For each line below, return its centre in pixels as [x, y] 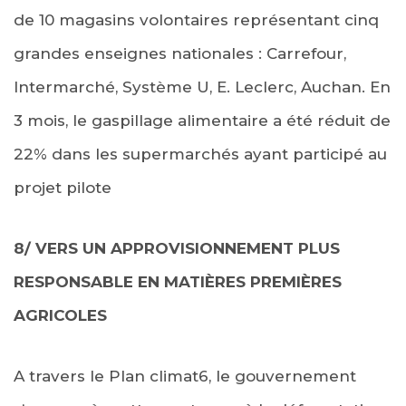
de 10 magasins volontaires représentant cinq [196, 19]
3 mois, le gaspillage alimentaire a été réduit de [202, 120]
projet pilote [63, 187]
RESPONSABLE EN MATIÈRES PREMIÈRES [178, 281]
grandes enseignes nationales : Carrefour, [180, 53]
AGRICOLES [60, 315]
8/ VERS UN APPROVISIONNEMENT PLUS [177, 248]
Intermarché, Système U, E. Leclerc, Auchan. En [202, 87]
